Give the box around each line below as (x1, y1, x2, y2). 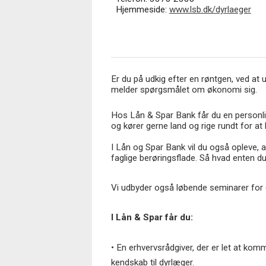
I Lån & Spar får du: (110, 212, 193, 223)
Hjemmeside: (115, 4, 169, 15)
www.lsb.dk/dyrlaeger (169, 4, 251, 15)
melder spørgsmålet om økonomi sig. (110, 84, 259, 95)
